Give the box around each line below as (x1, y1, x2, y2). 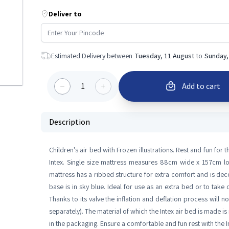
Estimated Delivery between (51, 51, 132, 60)
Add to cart (181, 81, 220, 91)
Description (49, 117, 90, 127)
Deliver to (49, 9, 82, 18)
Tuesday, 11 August (134, 51, 194, 60)
